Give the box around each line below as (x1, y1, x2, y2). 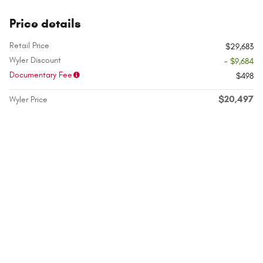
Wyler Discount (9, 55, 61, 66)
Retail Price (9, 41, 49, 51)
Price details (9, 16, 81, 32)
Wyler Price (9, 95, 48, 105)
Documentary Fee (9, 70, 72, 80)
